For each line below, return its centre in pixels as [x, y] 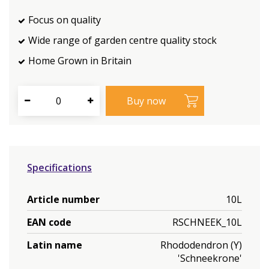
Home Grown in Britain [80, 61]
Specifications [59, 168]
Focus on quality [65, 20]
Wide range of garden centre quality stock [122, 40]
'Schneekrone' [210, 258]
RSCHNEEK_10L [207, 222]
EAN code [49, 222]
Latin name [55, 245]
